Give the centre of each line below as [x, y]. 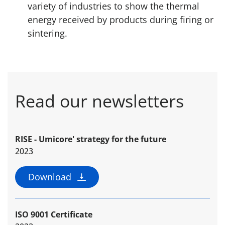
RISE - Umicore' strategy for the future [91, 139]
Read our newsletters [99, 101]
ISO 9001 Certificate [54, 215]
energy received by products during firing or [121, 20]
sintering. [47, 33]
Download [50, 177]
